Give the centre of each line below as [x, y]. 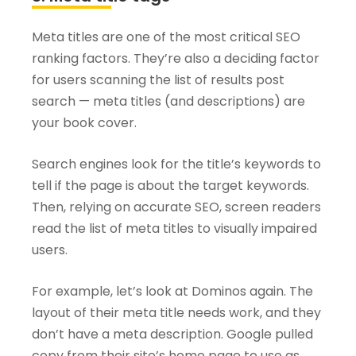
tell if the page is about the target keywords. [170, 186]
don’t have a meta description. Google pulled [172, 335]
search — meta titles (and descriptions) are [168, 102]
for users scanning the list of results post [158, 80]
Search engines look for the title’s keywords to [176, 164]
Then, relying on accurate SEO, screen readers [176, 207]
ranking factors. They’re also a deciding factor [176, 59]
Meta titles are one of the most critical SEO [166, 37]
